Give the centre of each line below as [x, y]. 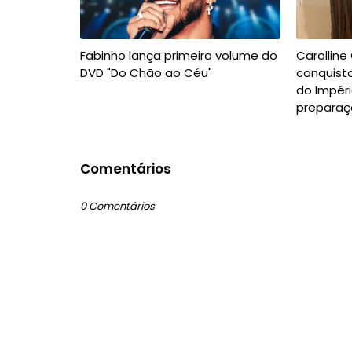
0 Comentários [117, 206]
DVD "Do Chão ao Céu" [146, 73]
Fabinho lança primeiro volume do [179, 55]
